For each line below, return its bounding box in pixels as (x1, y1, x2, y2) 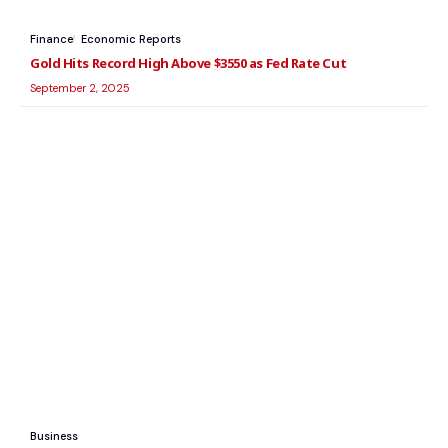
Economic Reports (81, 32, 181, 47)
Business (30, 428, 78, 443)
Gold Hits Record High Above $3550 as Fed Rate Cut (30, 54, 347, 73)
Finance (30, 32, 73, 47)
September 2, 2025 (30, 81, 130, 96)
